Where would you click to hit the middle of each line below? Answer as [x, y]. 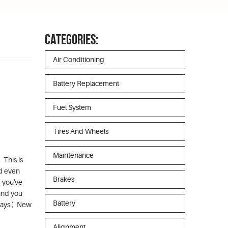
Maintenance [73, 155]
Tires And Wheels [81, 131]
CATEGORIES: [72, 39]
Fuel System [72, 107]
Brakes [64, 179]
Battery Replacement [86, 83]
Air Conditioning [79, 60]
